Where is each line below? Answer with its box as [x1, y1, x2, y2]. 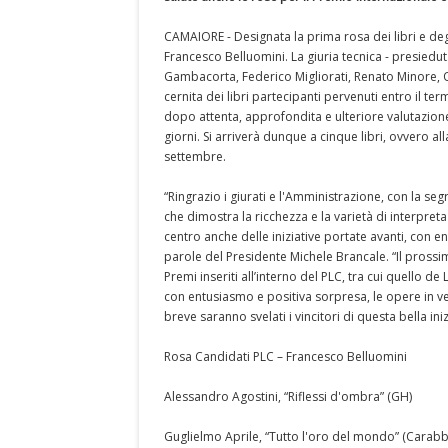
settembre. [164, 148, 226, 165]
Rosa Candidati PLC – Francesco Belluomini [164, 348, 407, 365]
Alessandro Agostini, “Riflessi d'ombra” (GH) [164, 388, 412, 405]
